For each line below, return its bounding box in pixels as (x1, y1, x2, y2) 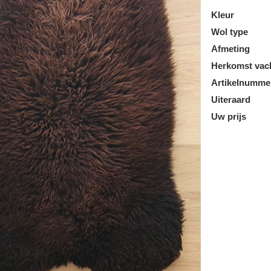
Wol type (211, 26, 249, 37)
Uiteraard (211, 94, 251, 105)
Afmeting (211, 43, 250, 54)
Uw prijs (211, 111, 247, 122)
